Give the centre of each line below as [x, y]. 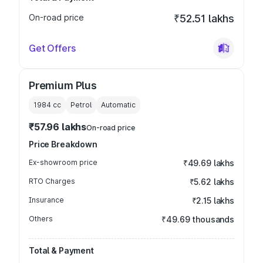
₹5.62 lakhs [212, 182]
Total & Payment [61, 250]
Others [41, 219]
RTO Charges [52, 181]
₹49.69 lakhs [208, 163]
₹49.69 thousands [198, 219]
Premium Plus [63, 85]
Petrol [81, 105]
